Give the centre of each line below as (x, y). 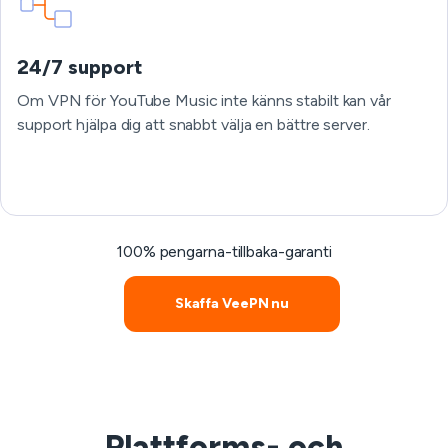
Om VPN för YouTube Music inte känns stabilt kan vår (204, 100)
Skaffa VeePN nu (232, 303)
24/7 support (80, 67)
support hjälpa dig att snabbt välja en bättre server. (193, 124)
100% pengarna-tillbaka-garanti (224, 251)
